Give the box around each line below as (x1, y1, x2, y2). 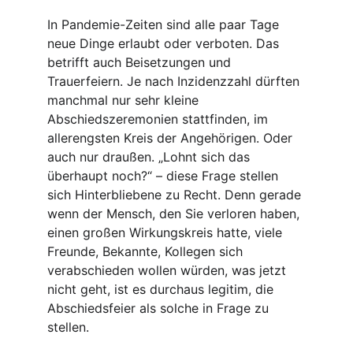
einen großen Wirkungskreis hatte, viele (47, 225, 286, 240)
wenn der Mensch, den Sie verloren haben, (47, 206, 303, 221)
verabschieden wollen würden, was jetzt (47, 262, 290, 278)
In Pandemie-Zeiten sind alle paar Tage (47, 17, 283, 32)
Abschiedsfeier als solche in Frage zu (47, 300, 273, 316)
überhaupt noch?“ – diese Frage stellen (47, 168, 282, 184)
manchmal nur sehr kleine (47, 92, 203, 108)
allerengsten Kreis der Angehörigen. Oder (47, 130, 296, 146)
